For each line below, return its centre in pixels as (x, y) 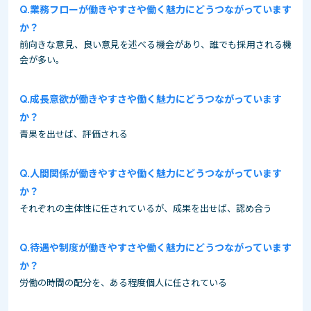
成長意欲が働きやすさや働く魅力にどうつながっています (156, 99)
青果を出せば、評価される (74, 134)
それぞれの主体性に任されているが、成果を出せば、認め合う (146, 208)
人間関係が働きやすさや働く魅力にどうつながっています (156, 173)
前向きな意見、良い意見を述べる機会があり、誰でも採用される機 (155, 44)
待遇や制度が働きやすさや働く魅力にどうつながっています (161, 247)
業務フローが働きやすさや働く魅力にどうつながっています (161, 9)
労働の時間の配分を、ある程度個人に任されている (123, 283)
